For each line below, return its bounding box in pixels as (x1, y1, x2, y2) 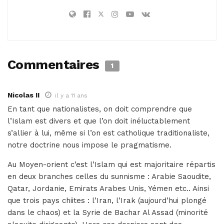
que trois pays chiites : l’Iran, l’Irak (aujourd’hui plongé (7, 196, 206, 205)
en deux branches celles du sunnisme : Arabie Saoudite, (7, 172, 211, 181)
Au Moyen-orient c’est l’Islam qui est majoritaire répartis (7, 160, 215, 169)
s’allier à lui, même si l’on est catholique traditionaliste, (7, 128, 209, 138)
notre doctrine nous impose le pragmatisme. (7, 140, 171, 150)
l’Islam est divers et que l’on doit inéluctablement (7, 116, 190, 126)
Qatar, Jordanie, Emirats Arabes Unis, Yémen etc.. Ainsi (7, 184, 209, 193)
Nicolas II (7, 91, 39, 99)
